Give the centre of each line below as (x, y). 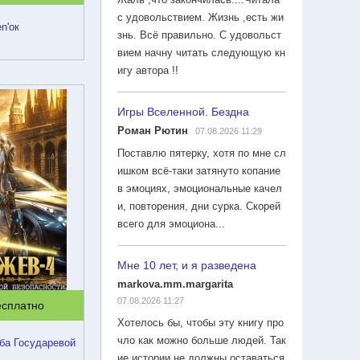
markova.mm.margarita (175, 284)
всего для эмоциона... (171, 223)
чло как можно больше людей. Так (202, 340)
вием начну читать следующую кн (201, 52)
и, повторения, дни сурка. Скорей (199, 206)
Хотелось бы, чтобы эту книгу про (200, 322)
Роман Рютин (153, 130)
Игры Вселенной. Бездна (183, 111)
